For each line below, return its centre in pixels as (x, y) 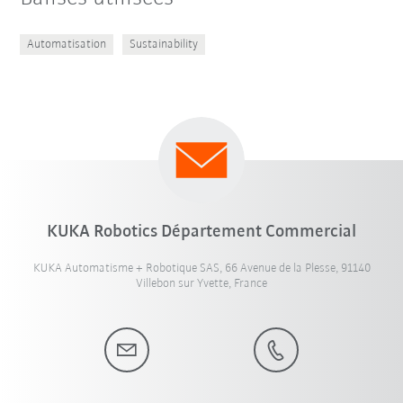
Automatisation (67, 44)
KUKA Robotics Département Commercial (201, 232)
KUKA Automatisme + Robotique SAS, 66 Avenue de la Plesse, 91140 (201, 268)
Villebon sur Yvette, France (201, 283)
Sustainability (164, 44)
